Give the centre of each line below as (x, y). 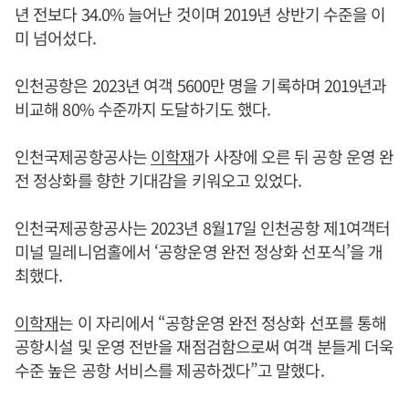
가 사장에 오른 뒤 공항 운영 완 (294, 156)
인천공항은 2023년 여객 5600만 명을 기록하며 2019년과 (201, 85)
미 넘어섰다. (55, 37)
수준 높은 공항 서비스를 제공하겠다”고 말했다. (169, 370)
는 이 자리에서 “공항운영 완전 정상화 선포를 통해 (223, 322)
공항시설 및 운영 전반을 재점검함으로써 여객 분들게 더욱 (204, 346)
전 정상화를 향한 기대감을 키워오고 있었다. (158, 180)
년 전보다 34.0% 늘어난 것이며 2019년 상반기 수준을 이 (200, 14)
